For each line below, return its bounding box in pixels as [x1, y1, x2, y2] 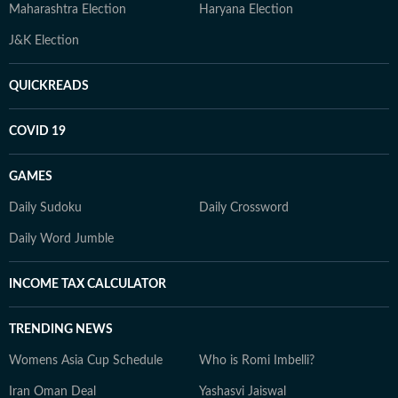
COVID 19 [9, 125, 66, 138]
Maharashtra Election [9, 4, 126, 16]
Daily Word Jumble [9, 233, 114, 245]
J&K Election [9, 35, 79, 47]
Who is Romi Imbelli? [199, 354, 314, 367]
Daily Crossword [199, 202, 289, 214]
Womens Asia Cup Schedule [9, 354, 163, 367]
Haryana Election [199, 4, 293, 16]
